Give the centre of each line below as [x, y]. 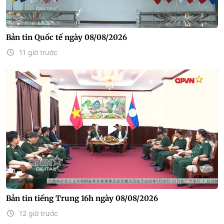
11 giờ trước [38, 52]
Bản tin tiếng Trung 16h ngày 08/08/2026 [82, 198]
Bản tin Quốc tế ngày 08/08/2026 [66, 37]
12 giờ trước [38, 213]
